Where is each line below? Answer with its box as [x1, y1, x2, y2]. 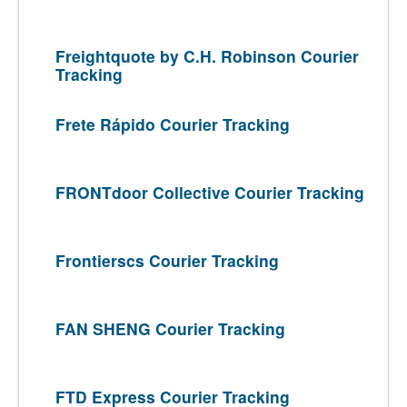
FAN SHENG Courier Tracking [55, 317, 285, 340]
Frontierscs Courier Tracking [55, 249, 279, 272]
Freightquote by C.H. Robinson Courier [55, 45, 359, 67]
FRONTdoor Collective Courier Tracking [55, 181, 364, 203]
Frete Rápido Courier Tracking [55, 113, 290, 135]
